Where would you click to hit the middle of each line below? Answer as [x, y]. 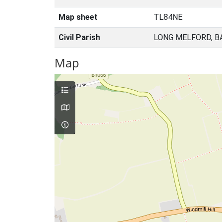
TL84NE [168, 17]
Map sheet [78, 17]
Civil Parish [79, 37]
